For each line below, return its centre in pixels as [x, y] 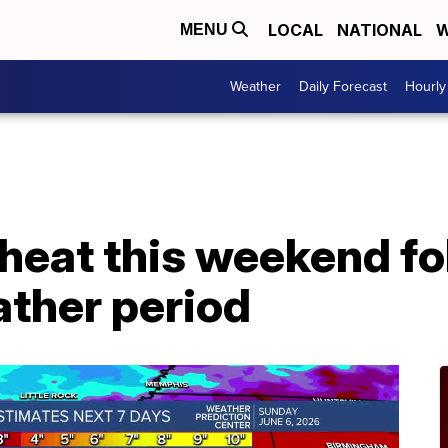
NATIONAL [379, 30]
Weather [255, 86]
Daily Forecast [343, 86]
